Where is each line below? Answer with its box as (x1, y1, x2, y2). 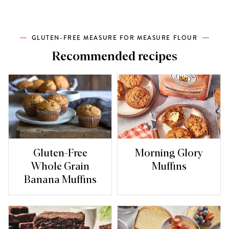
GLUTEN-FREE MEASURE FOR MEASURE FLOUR (31, 33, 198, 42)
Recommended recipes (52, 50, 177, 63)
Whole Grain (31, 161, 89, 172)
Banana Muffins (24, 174, 97, 185)
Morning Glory (134, 148, 203, 158)
